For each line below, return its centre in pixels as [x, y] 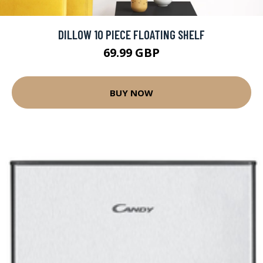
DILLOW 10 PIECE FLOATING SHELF [131, 34]
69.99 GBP [131, 53]
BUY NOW [131, 92]
